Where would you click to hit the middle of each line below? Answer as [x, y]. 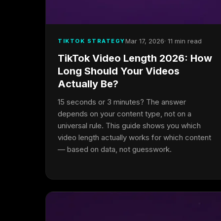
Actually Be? [88, 84]
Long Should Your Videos [119, 71]
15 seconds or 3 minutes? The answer [122, 102]
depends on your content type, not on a [125, 114]
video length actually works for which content [134, 137]
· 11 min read [183, 41]
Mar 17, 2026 [145, 41]
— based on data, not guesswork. [115, 149]
